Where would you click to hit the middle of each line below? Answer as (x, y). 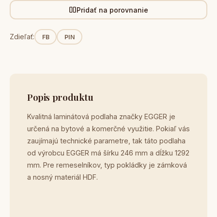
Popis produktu (60, 97)
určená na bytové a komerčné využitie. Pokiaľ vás (108, 129)
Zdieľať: (22, 37)
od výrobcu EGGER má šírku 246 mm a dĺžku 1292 (108, 153)
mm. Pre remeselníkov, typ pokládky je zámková (107, 165)
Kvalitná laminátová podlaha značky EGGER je (101, 116)
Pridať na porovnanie (112, 10)
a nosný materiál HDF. (62, 177)
